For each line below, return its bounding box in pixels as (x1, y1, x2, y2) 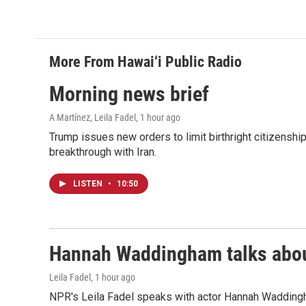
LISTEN (73, 179, 105, 189)
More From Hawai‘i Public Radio (49, 53, 242, 70)
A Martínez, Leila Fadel (49, 112, 136, 123)
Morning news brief (49, 82, 209, 106)
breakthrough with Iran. (49, 145, 156, 158)
